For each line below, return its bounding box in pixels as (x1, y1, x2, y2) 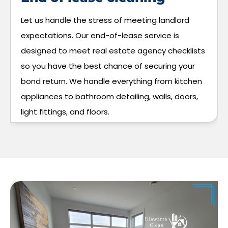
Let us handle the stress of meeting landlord (21, 14, 189, 25)
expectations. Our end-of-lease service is (21, 30, 179, 41)
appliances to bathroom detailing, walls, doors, (21, 91, 198, 102)
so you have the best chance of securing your (21, 60, 195, 71)
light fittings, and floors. (21, 106, 109, 117)
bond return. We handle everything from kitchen (21, 75, 202, 87)
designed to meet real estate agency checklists (21, 45, 205, 56)
